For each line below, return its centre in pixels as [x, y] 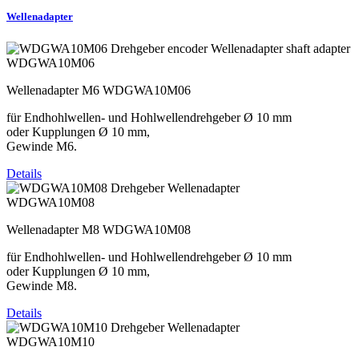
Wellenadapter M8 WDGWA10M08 [99, 229]
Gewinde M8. [42, 285]
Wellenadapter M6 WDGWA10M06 [99, 90]
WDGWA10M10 [50, 341]
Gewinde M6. [42, 146]
